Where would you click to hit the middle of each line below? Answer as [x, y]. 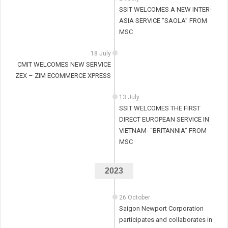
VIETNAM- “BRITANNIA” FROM [163, 131]
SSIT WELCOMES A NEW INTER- [165, 10]
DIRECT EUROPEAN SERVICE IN [164, 120]
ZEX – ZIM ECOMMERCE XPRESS [63, 76]
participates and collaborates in [165, 220]
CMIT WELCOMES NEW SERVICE [64, 65]
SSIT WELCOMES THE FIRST [160, 108]
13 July [129, 97]
